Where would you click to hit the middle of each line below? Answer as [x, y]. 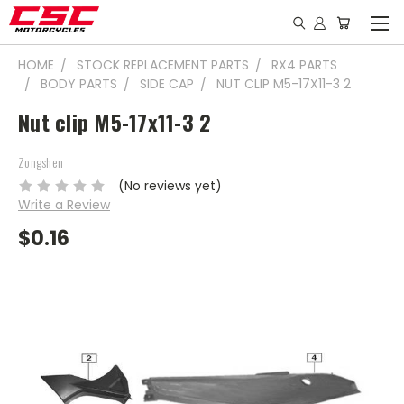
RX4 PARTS [304, 65]
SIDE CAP [167, 84]
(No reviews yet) [170, 185]
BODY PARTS [79, 84]
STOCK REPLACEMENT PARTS [163, 65]
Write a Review [64, 204]
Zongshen [41, 162]
